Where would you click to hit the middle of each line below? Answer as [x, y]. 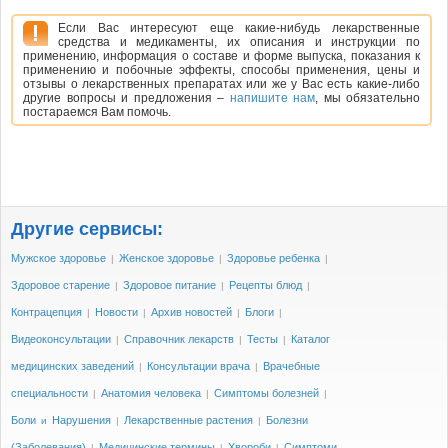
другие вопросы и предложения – [126, 98]
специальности [49, 393]
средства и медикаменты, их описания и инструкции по [239, 42]
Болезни [287, 420]
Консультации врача [198, 366]
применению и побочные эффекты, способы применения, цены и [221, 70]
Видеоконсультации [61, 339]
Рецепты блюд [265, 285]
